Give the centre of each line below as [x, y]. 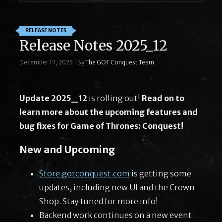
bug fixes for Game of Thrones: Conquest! [101, 126]
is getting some [161, 173]
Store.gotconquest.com [84, 173]
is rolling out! [115, 98]
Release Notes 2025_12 [93, 45]
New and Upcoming [67, 149]
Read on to [163, 98]
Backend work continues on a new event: [116, 215]
